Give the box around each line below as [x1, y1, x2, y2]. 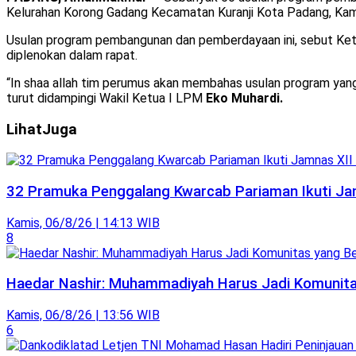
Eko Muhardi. [206, 90, 283, 106]
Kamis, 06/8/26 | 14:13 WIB [6, 215, 160, 230]
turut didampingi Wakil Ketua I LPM [6, 90, 206, 106]
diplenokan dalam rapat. [6, 47, 137, 63]
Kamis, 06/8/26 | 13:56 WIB [6, 308, 160, 323]
